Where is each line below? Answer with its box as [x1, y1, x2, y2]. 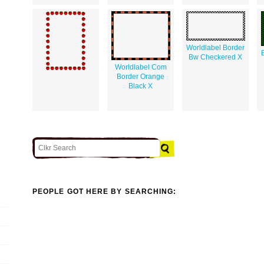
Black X [128, 81, 153, 90]
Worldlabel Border [186, 43, 245, 52]
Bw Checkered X [189, 52, 242, 61]
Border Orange [117, 72, 164, 81]
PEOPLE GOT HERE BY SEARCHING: [32, 187, 177, 196]
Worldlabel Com [114, 62, 167, 71]
